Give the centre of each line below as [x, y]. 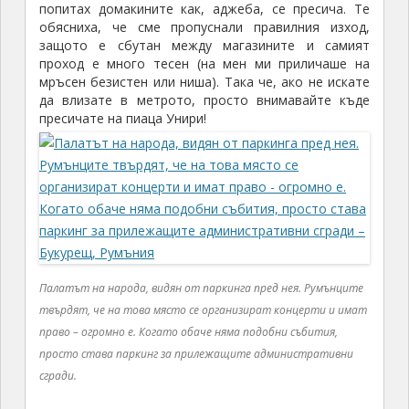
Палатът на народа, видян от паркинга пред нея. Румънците [201, 288]
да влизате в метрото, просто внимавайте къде [204, 100]
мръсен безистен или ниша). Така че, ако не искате [204, 82]
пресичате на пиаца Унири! [122, 119]
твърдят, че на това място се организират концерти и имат [203, 310]
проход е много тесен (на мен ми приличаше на [204, 64]
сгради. [58, 376]
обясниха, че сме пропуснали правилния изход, [204, 27]
